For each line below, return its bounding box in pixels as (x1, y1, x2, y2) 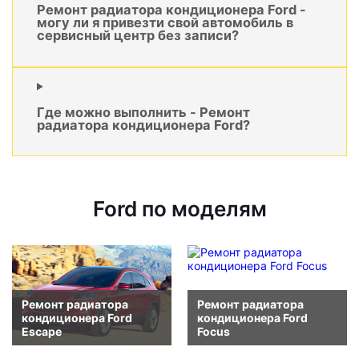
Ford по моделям (92, 196, 267, 222)
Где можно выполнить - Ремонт (37, 104, 250, 121)
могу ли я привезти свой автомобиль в (37, 14, 293, 31)
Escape (22, 324, 62, 338)
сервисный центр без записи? (37, 27, 239, 44)
